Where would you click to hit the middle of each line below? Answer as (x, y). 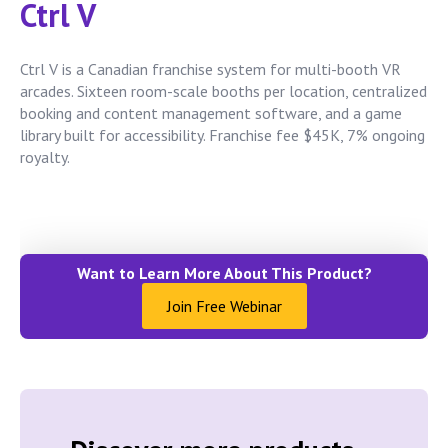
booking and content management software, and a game (211, 113)
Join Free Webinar (224, 306)
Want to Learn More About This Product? (224, 273)
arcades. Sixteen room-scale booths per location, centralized (223, 91)
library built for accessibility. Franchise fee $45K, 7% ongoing (222, 135)
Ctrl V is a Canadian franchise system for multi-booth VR (210, 69)
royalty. (45, 157)
